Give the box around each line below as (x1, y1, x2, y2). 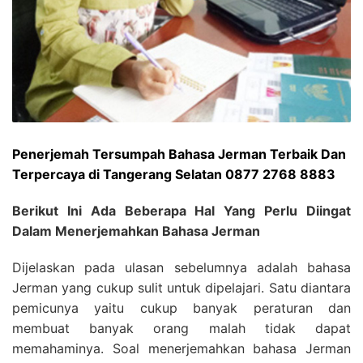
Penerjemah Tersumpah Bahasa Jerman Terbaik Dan (12, 146, 346, 162)
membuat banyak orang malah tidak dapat (12, 320, 351, 336)
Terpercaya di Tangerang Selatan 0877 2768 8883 (12, 166, 335, 182)
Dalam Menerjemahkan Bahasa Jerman (12, 223, 260, 239)
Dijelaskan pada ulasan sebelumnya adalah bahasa (12, 259, 351, 275)
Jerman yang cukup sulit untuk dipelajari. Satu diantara (12, 280, 351, 296)
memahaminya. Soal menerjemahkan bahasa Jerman (12, 340, 351, 357)
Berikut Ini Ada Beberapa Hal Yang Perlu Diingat (12, 203, 351, 219)
